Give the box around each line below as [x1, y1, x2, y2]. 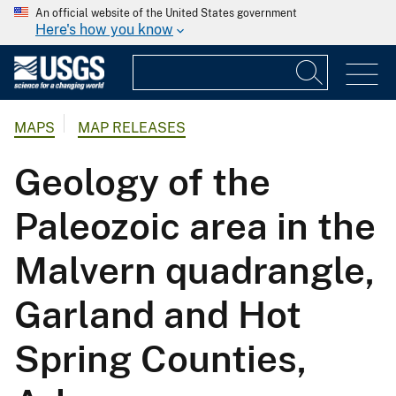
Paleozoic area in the [14, 204, 376, 248]
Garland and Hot [14, 293, 301, 337]
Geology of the [14, 160, 270, 204]
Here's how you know [35, 21, 173, 38]
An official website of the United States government [35, 7, 297, 19]
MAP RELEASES [78, 119, 186, 137]
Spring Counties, [14, 337, 307, 381]
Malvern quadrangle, [14, 248, 375, 293]
